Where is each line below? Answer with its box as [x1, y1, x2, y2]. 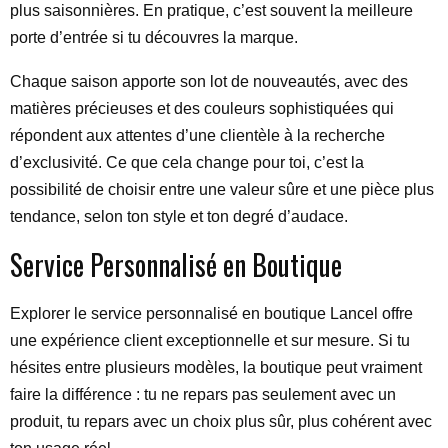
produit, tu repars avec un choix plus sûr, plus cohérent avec [10, 413, 432, 430]
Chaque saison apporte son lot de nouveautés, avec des [10, 73, 408, 90]
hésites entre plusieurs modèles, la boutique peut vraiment [10, 359, 422, 376]
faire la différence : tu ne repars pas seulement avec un [10, 386, 396, 403]
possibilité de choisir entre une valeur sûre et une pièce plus [10, 181, 434, 198]
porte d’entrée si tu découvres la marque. [10, 29, 298, 46]
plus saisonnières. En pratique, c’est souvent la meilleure [10, 2, 413, 19]
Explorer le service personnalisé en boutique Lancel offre [10, 305, 413, 322]
